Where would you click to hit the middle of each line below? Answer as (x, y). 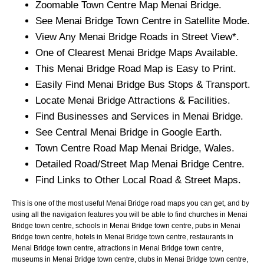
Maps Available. (202, 52)
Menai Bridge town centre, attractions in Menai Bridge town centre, (118, 248)
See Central (63, 132)
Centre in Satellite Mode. (194, 21)
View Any (57, 37)
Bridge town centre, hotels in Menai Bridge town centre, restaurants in (123, 237)
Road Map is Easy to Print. (176, 68)
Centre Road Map (99, 148)
